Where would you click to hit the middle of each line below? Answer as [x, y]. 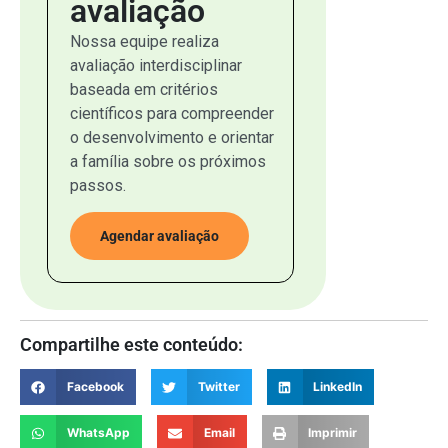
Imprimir [333, 433]
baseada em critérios [144, 89]
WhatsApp [98, 433]
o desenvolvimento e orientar [172, 137]
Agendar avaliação [159, 236]
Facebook [95, 387]
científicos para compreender [172, 113]
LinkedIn [338, 387]
